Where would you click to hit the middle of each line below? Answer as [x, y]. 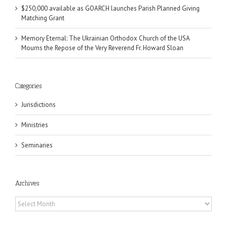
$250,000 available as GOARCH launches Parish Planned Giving [110, 9]
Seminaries [37, 145]
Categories [28, 86]
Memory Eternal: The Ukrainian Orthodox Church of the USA [105, 39]
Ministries [35, 125]
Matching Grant [43, 18]
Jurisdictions [39, 104]
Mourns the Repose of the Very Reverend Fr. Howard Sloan [102, 48]
